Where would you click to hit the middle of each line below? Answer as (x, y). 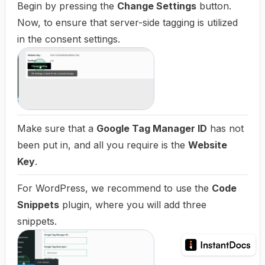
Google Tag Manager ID (152, 128)
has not (225, 128)
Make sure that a (57, 128)
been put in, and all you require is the (103, 145)
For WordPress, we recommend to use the (114, 188)
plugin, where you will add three (133, 204)
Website (208, 145)
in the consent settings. (69, 39)
